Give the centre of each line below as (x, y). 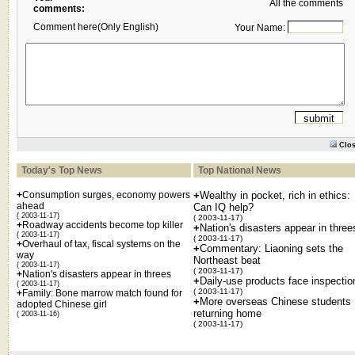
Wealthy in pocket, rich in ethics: (275, 196)
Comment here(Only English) (96, 27)
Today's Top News (61, 171)
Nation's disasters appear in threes (97, 275)
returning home (227, 314)
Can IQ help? (223, 208)
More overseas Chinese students (275, 302)
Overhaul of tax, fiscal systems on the (101, 244)
